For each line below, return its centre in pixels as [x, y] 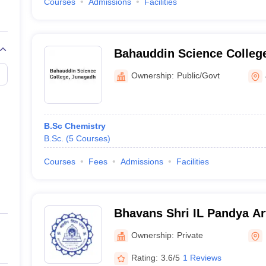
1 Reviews [202, 257]
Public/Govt [198, 75]
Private [190, 235]
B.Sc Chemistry [75, 126]
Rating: [144, 257]
